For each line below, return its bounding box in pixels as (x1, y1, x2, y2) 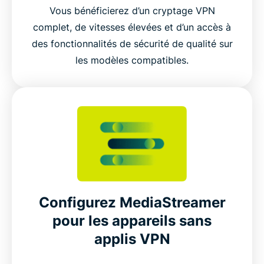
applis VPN (94, 230, 170, 248)
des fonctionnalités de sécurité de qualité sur (31, 38, 233, 50)
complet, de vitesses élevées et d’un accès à (33, 21, 231, 34)
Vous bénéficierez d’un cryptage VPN (49, 5, 215, 17)
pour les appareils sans (52, 212, 212, 230)
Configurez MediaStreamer (38, 194, 226, 212)
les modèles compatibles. (75, 54, 189, 67)
